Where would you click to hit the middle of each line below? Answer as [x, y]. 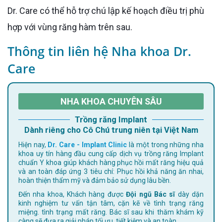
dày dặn [190, 194]
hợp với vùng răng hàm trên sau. [70, 27]
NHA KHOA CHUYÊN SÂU [111, 101]
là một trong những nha [166, 144]
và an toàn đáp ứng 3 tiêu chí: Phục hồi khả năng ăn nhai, [111, 171]
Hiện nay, [35, 144]
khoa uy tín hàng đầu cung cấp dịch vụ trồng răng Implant [111, 153]
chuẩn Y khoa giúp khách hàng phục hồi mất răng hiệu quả [111, 162]
